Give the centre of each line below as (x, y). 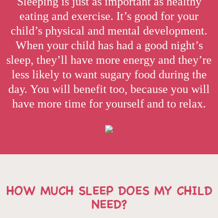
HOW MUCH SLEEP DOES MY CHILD (109, 190)
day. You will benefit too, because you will (109, 89)
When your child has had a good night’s (109, 45)
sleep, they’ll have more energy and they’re (109, 60)
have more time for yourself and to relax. (109, 104)
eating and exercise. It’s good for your (109, 16)
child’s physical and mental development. (109, 31)
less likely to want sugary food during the (109, 74)
